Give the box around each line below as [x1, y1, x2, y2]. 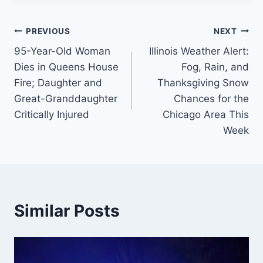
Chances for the [174, 93, 249, 104]
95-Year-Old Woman [14, 45, 110, 57]
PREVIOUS [26, 26, 70, 36]
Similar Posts [14, 201, 120, 221]
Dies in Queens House [14, 61, 119, 73]
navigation [14, 49, 97, 69]
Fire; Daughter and [14, 77, 102, 89]
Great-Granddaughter [14, 93, 117, 104]
